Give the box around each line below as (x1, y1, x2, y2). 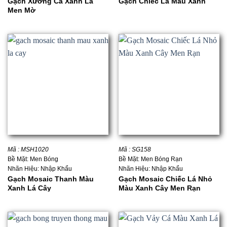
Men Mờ (7, 6, 35, 14)
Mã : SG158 (118, 145, 151, 153)
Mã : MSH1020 (7, 145, 49, 153)
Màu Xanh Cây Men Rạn (118, 183, 201, 192)
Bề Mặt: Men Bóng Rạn (118, 155, 182, 163)
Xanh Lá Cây (7, 183, 51, 192)
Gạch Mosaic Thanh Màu (7, 174, 94, 183)
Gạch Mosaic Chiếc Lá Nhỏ (118, 174, 212, 183)
